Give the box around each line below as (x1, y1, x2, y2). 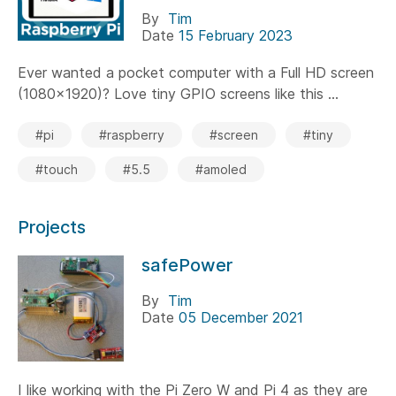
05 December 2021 (179, 308, 303, 327)
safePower (141, 255, 232, 277)
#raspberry (99, 127, 164, 143)
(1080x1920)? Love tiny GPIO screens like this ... (18, 85, 339, 103)
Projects (18, 217, 86, 239)
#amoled (195, 162, 247, 178)
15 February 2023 (179, 27, 293, 45)
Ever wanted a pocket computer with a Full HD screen (18, 64, 374, 82)
